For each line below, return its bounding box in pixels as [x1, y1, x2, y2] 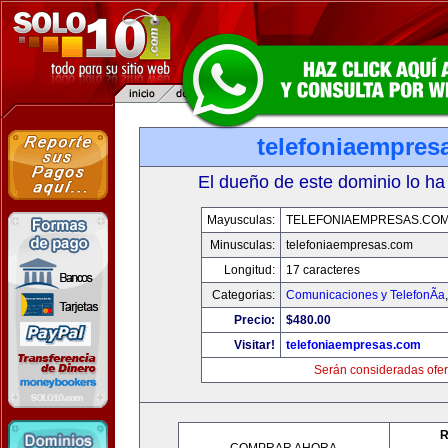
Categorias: [211, 288, 275, 302]
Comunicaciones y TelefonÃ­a [285, 288, 445, 302]
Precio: [233, 313, 275, 327]
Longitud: [223, 263, 275, 277]
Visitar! [233, 338, 275, 352]
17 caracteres [285, 263, 360, 277]
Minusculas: [209, 238, 275, 252]
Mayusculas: [206, 213, 275, 227]
